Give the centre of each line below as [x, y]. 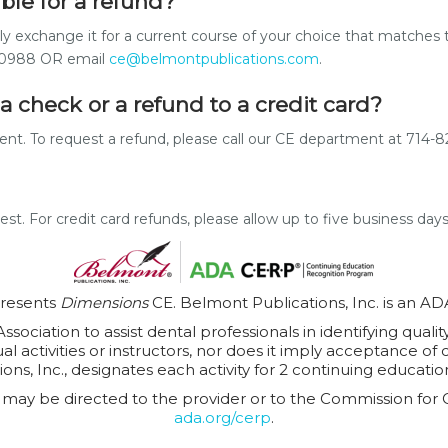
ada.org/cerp [222, 418]
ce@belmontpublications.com [214, 59]
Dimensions [106, 303]
